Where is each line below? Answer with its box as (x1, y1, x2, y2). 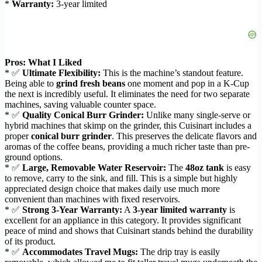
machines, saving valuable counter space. (5, 99, 156, 110)
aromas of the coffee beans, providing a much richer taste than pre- (5, 142, 250, 152)
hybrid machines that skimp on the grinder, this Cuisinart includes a (5, 120, 251, 131)
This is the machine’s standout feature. (101, 68, 243, 78)
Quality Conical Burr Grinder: (22, 110, 144, 120)
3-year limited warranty (133, 205, 227, 215)
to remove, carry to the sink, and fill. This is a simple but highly (5, 173, 237, 184)
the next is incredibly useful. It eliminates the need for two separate (5, 89, 250, 99)
